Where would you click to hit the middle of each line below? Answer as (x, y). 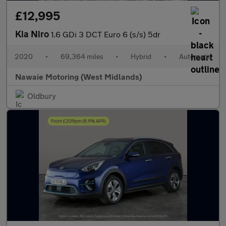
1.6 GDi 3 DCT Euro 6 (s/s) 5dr (106, 34)
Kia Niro (33, 34)
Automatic (195, 56)
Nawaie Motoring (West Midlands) (78, 76)
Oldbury (42, 96)
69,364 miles (82, 56)
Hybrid (141, 56)
